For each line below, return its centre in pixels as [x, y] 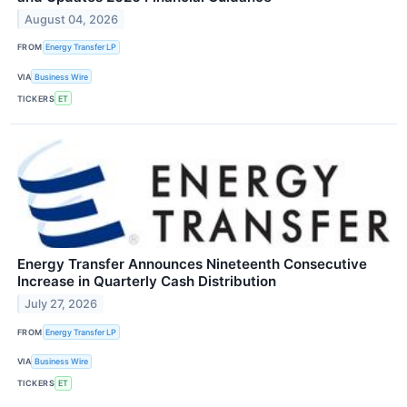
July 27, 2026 [61, 304]
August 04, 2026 [72, 19]
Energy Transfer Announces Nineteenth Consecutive [192, 264]
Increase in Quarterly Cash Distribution [147, 282]
